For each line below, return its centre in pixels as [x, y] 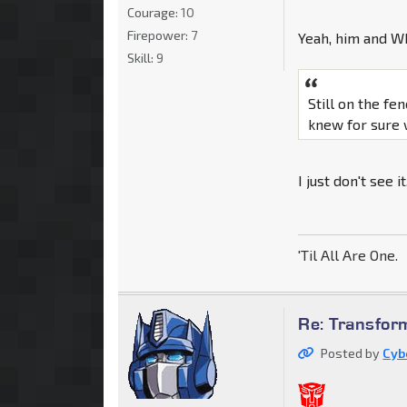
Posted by [352, 352]
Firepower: [159, 35]
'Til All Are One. [348, 254]
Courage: [154, 12]
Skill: [142, 57]
